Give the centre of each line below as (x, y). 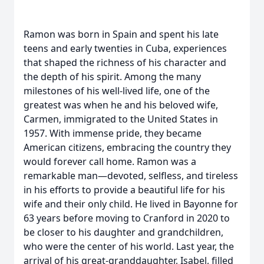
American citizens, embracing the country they (127, 147)
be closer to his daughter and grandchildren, (123, 232)
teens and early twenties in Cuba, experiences (125, 48)
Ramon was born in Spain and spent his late (121, 34)
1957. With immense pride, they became (113, 133)
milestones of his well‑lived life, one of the (117, 91)
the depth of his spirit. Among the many (112, 77)
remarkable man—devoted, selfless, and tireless (131, 176)
